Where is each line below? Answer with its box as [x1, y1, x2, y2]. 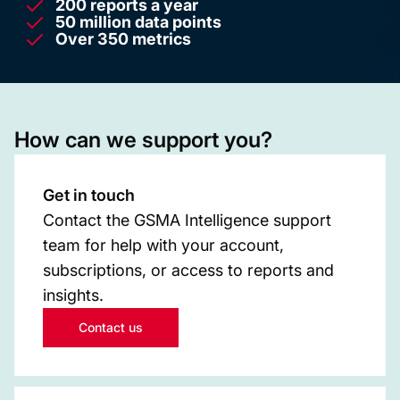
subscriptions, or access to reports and [43, 261, 334, 279]
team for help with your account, [43, 236, 284, 254]
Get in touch [43, 186, 135, 204]
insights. [43, 286, 104, 304]
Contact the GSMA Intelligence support [43, 211, 331, 229]
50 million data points [55, 12, 221, 31]
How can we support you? [14, 127, 272, 153]
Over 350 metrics [55, 29, 191, 48]
